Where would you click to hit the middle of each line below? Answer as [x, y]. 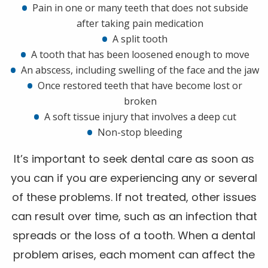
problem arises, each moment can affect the [134, 255]
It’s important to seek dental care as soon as [134, 159]
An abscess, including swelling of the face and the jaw [140, 70]
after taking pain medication [140, 24]
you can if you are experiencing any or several [134, 178]
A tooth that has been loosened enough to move [140, 55]
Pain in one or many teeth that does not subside [140, 8]
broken [140, 101]
